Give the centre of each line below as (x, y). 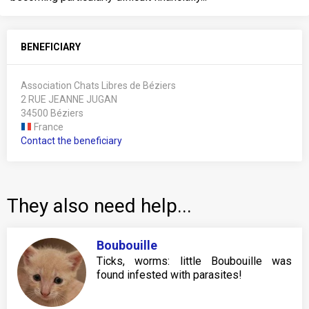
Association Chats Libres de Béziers (98, 86)
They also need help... (99, 206)
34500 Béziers (52, 113)
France (48, 127)
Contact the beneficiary (71, 141)
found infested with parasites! (169, 275)
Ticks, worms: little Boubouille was (194, 261)
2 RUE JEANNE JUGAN (69, 100)
